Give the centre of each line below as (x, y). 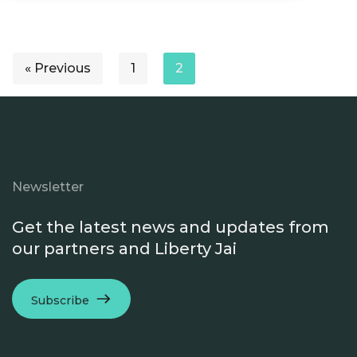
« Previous (58, 68)
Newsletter (48, 187)
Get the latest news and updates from (171, 227)
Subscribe (60, 300)
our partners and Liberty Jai (124, 249)
